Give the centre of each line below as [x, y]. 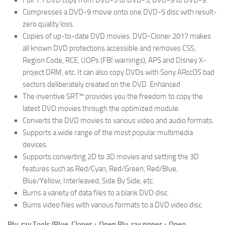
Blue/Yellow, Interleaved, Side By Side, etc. [88, 181]
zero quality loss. [48, 24]
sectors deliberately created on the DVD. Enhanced [101, 84]
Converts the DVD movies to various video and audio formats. [118, 120]
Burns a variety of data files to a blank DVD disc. [96, 193]
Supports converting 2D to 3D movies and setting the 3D [111, 156]
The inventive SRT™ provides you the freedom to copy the [113, 96]
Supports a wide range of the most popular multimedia [108, 132]
